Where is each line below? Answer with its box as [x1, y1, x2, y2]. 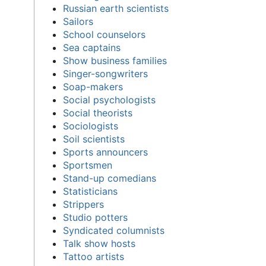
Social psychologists [62, 93, 156, 106]
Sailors [62, 15, 93, 27]
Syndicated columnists [62, 224, 164, 236]
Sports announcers [62, 145, 148, 158]
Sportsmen [62, 159, 112, 171]
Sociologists [62, 119, 118, 132]
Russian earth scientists [62, 2, 169, 14]
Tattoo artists [62, 250, 124, 262]
